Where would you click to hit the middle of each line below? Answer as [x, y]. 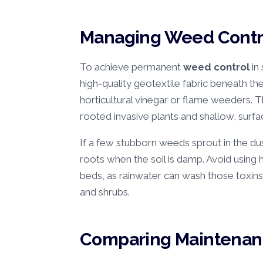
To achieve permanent [131, 67]
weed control [216, 67]
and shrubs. [105, 192]
